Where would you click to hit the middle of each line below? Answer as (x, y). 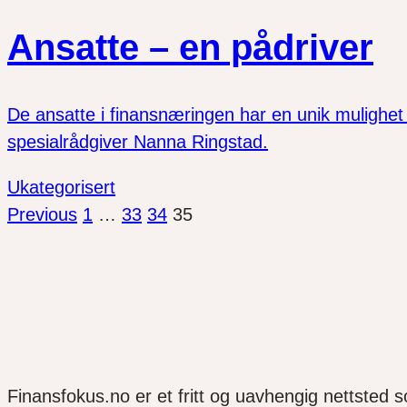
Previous (42, 214)
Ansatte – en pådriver (190, 47)
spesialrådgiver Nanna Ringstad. (138, 141)
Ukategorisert (61, 187)
